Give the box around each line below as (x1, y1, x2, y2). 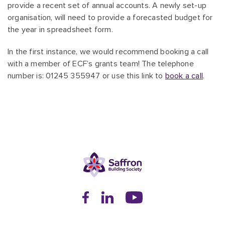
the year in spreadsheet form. (8, 25, 113, 35)
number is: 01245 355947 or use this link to (8, 71, 165, 81)
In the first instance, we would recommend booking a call (8, 47, 209, 57)
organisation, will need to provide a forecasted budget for (8, 13, 213, 23)
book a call (165, 71, 203, 81)
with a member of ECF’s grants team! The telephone (8, 59, 194, 69)
